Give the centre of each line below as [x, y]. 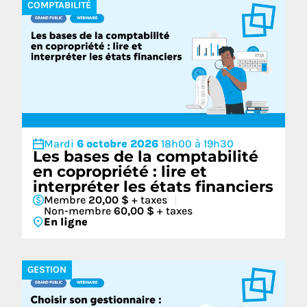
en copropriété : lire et [120, 172]
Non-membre [79, 211]
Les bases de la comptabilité [146, 157]
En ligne [66, 222]
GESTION [47, 270]
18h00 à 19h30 [197, 144]
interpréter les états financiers [153, 187]
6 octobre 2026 [119, 144]
